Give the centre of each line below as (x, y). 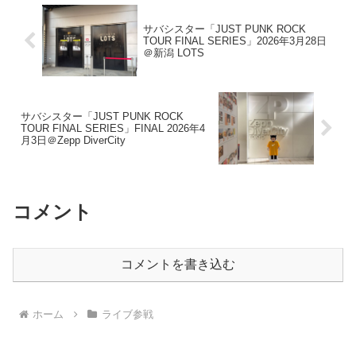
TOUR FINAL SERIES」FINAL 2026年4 (113, 128)
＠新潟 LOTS (173, 52)
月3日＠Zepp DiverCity (73, 140)
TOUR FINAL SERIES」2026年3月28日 (234, 41)
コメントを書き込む (178, 265)
